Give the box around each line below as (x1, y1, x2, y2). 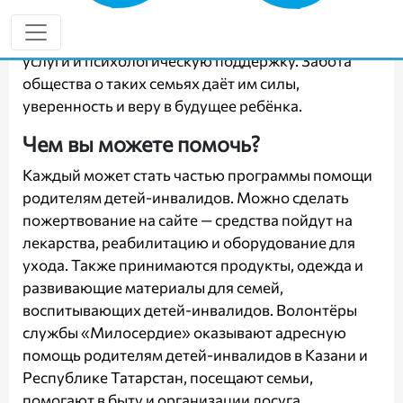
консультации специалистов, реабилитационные (22, 29, 372, 48)
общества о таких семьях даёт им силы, (22, 74, 300, 93)
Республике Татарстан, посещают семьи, (22, 368, 313, 387)
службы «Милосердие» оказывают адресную (22, 323, 346, 342)
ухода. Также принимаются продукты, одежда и (22, 255, 363, 274)
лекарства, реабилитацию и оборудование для (22, 233, 355, 252)
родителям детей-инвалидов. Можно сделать (22, 188, 349, 207)
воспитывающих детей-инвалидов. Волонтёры (22, 300, 357, 319)
